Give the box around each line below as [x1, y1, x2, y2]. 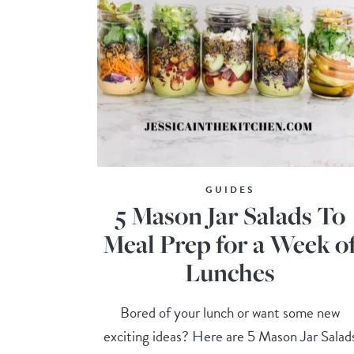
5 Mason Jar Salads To [115, 198, 345, 233]
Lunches [185, 255, 276, 290]
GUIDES [205, 183, 255, 198]
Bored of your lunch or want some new [120, 301, 341, 325]
